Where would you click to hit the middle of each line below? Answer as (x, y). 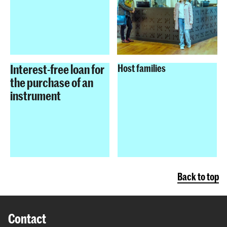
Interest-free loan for (57, 69)
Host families (142, 68)
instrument (35, 95)
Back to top (198, 176)
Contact (27, 218)
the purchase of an (52, 82)
